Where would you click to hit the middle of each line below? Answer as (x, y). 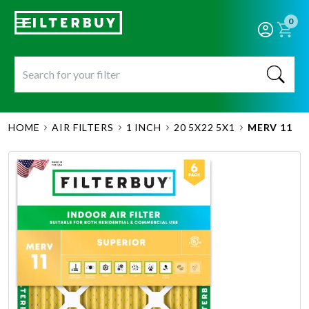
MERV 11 (270, 127)
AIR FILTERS (83, 127)
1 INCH (143, 127)
